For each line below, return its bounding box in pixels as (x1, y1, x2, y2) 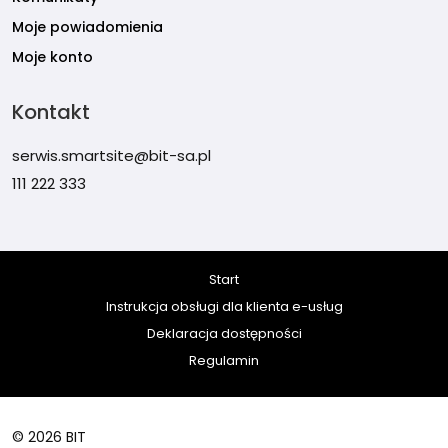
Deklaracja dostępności (146, 323, 302, 343)
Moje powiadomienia (12, 17, 163, 38)
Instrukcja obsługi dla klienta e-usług (105, 296, 343, 316)
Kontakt (12, 98, 90, 127)
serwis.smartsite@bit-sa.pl (12, 145, 211, 167)
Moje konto (12, 47, 93, 68)
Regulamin (189, 350, 259, 370)
